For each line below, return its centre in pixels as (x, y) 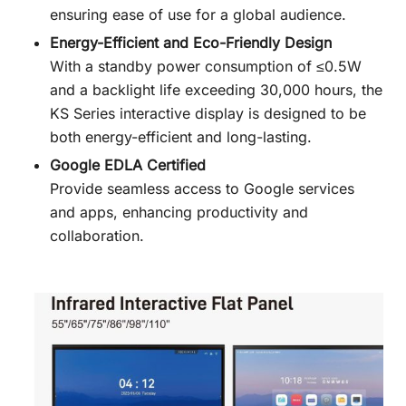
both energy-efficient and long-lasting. (181, 136)
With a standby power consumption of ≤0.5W (206, 66)
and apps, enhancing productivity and (179, 212)
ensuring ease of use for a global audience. (198, 14)
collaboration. (97, 235)
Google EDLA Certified (128, 164)
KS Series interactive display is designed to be (208, 113)
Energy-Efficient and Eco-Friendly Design (191, 42)
